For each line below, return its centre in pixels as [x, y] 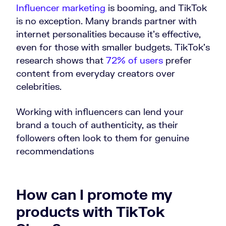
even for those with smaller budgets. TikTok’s [113, 47]
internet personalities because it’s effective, [108, 34]
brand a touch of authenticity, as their [97, 125]
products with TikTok [91, 212]
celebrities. [39, 87]
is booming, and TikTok [156, 8]
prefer [177, 60]
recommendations [55, 151]
